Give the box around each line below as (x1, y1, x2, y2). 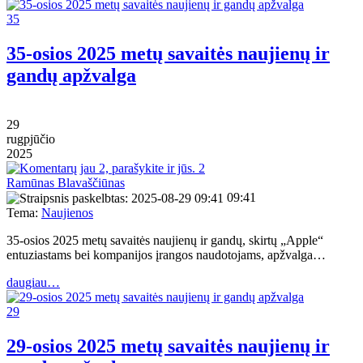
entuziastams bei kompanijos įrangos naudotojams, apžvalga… (6, 248, 326, 263)
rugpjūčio (6, 131, 55, 146)
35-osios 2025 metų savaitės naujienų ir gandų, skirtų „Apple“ (6, 233, 323, 248)
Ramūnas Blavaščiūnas (6, 175, 125, 190)
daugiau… (6, 275, 60, 290)
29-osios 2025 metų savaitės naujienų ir (6, 335, 330, 357)
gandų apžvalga (6, 64, 136, 86)
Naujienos (41, 206, 93, 220)
